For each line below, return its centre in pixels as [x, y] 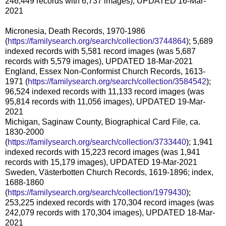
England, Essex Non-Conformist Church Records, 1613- [105, 71]
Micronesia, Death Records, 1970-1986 [75, 31]
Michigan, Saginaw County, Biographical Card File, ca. [103, 122]
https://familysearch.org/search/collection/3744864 [97, 41]
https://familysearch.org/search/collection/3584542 [117, 81]
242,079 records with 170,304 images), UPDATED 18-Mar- [110, 212]
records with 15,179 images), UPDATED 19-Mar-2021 [101, 162]
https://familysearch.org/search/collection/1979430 [97, 192]
